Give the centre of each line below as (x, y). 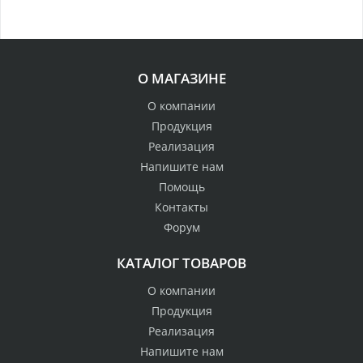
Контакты (181, 207)
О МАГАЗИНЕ (181, 79)
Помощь (181, 187)
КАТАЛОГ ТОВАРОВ (181, 263)
